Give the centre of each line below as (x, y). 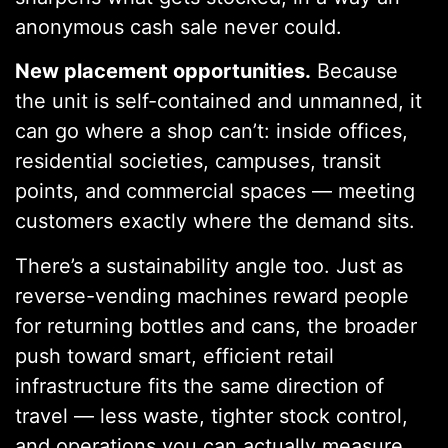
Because (354, 71)
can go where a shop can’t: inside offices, (211, 131)
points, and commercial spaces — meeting (215, 191)
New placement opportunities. (163, 71)
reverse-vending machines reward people (212, 295)
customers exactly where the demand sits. (215, 221)
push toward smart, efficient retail (174, 355)
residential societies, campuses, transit (198, 161)
